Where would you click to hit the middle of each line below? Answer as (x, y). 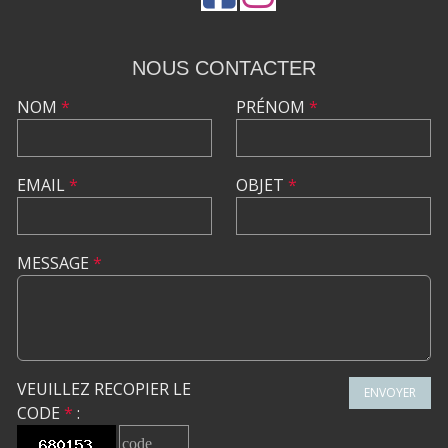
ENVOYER (390, 393)
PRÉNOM (272, 107)
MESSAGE (55, 263)
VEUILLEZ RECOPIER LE (104, 389)
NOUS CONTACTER (224, 68)
